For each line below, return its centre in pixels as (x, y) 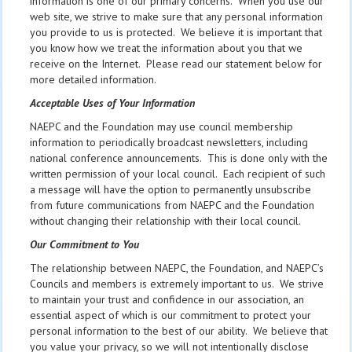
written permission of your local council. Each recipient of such (178, 174)
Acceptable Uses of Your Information (112, 103)
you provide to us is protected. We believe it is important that (176, 32)
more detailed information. (93, 79)
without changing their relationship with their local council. (165, 221)
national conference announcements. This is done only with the (179, 158)
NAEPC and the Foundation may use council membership (161, 126)
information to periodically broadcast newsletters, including (169, 142)
